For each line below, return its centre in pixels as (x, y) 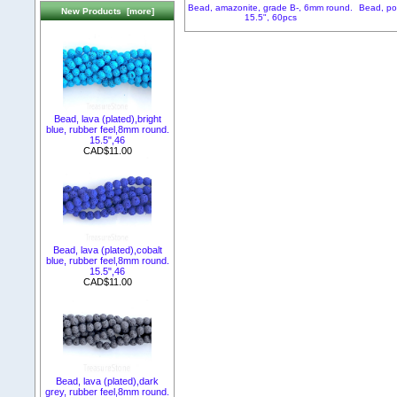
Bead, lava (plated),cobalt (107, 249)
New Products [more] (107, 12)
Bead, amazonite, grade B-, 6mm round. (271, 7)
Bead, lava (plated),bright (107, 118)
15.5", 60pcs (270, 17)
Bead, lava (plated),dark (107, 381)
